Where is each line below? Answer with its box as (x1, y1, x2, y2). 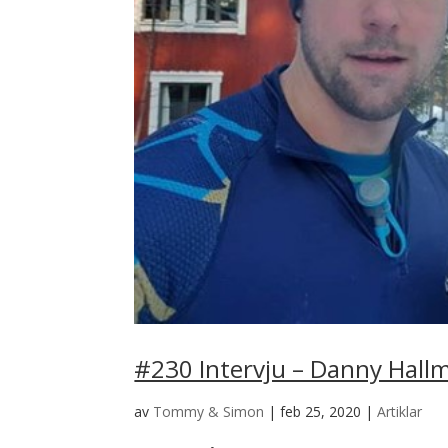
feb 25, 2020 (280, 402, 362, 422)
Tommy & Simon (153, 402, 265, 422)
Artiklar (377, 402, 423, 422)
